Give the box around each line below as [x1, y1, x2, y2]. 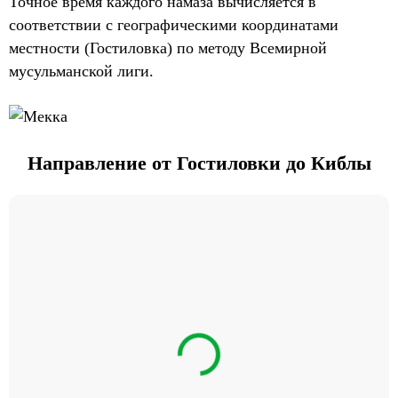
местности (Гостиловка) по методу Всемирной [9, 38, 327, 57]
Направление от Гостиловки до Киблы [27, 151, 371, 174]
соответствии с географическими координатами [9, 15, 338, 34]
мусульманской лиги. [9, 61, 154, 80]
